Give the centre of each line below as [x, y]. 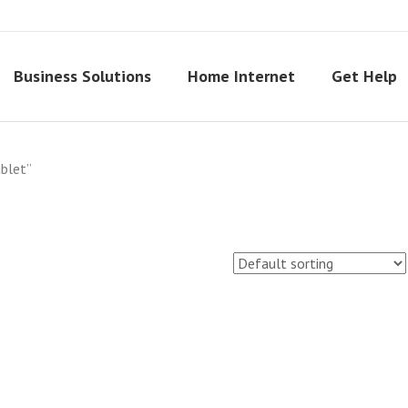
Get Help [364, 76]
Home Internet [241, 76]
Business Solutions [82, 76]
